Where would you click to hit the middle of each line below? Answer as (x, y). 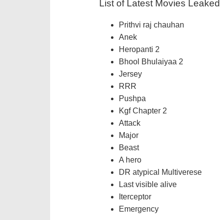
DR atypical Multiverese (160, 172)
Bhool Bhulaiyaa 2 (151, 62)
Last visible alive (148, 185)
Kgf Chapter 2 (143, 111)
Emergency (139, 209)
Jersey (130, 74)
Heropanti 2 (139, 50)
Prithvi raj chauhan (151, 25)
